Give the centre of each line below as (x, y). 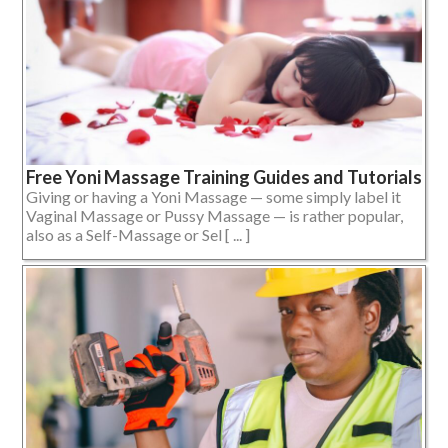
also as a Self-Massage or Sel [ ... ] (138, 234)
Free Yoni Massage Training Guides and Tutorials (224, 176)
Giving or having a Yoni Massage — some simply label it (213, 196)
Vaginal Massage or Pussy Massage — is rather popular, (214, 215)
